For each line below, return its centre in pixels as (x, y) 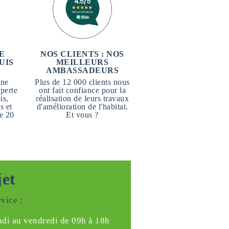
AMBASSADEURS (82, 70)
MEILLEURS (82, 62)
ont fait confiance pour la (82, 90)
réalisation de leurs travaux (82, 98)
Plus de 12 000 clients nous (82, 82)
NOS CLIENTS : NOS (82, 54)
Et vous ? (82, 115)
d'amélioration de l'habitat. (82, 107)
